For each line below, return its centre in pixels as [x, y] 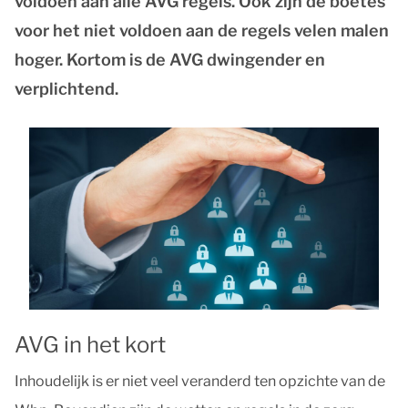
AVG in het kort [90, 345]
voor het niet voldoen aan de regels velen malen [202, 31]
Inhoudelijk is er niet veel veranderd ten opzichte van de [200, 381]
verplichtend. [66, 89]
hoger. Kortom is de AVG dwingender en [170, 60]
